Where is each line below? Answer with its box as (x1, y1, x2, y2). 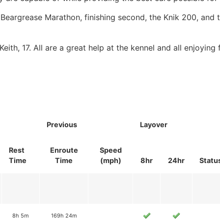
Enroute (50, 146, 78, 155)
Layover (140, 120, 167, 129)
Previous (47, 120, 77, 129)
